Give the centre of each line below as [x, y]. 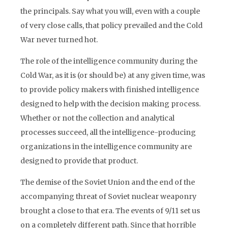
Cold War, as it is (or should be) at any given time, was [113, 75]
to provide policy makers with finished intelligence [110, 90]
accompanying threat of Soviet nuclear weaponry [108, 196]
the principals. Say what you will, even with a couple [110, 11]
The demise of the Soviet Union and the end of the [108, 182]
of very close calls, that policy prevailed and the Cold [111, 25]
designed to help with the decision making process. [110, 104]
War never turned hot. [59, 40]
